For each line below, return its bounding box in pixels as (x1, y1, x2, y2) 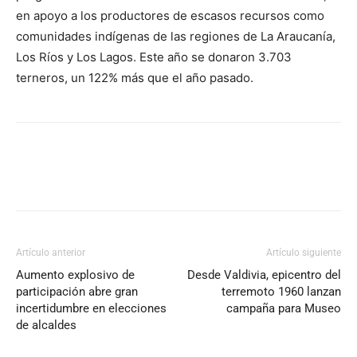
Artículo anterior (16, 247, 85, 258)
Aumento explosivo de (16, 268, 135, 282)
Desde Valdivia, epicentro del (187, 268, 341, 282)
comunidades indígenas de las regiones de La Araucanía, (16, 29, 335, 44)
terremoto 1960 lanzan (222, 284, 341, 299)
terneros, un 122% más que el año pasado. (16, 70, 253, 85)
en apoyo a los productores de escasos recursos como (16, 8, 324, 23)
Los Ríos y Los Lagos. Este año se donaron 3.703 (16, 49, 292, 65)
